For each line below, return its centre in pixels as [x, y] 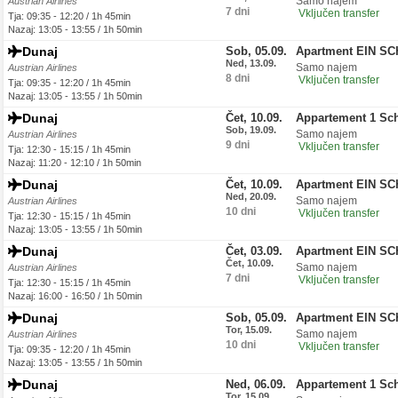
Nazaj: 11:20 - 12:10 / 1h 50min [75, 163]
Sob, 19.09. [251, 130]
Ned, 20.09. [251, 196]
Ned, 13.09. [251, 63]
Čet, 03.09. [254, 251]
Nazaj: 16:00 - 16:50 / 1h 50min [75, 296]
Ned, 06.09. [256, 384]
